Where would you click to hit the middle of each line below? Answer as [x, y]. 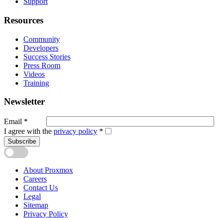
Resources [24, 20]
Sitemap [36, 205]
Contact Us [41, 188]
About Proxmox [48, 170]
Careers [35, 179]
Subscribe [22, 142]
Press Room [42, 65]
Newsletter [24, 102]
